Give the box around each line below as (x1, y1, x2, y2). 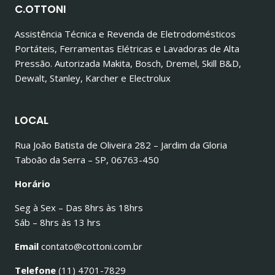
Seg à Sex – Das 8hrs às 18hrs (15, 201, 143, 214)
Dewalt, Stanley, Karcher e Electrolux (15, 72, 171, 84)
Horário (15, 177, 50, 190)
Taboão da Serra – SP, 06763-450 (15, 153, 159, 166)
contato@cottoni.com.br (39, 240, 142, 252)
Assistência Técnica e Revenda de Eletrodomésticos (15, 28, 236, 40)
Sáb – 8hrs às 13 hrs (15, 216, 101, 228)
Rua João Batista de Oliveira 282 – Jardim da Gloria (15, 139, 227, 151)
